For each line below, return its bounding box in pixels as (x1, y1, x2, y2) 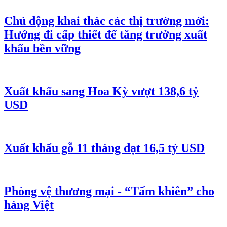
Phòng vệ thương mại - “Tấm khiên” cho (4, 184, 214, 198)
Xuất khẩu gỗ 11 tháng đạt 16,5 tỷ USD (4, 141, 205, 155)
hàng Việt (4, 198, 54, 211)
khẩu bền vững (4, 42, 81, 55)
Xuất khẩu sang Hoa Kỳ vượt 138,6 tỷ (4, 85, 199, 98)
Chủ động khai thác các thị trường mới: (4, 14, 209, 28)
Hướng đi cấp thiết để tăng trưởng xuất (4, 28, 207, 42)
